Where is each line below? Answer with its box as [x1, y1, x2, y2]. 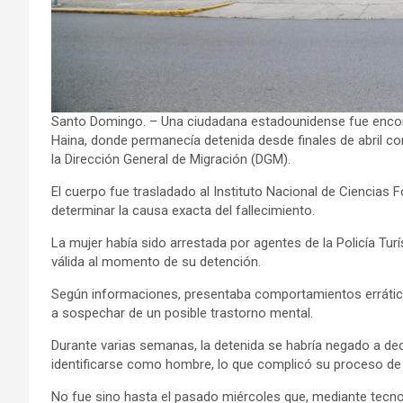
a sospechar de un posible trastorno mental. [51, 304, 313, 321]
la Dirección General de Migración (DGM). [51, 150, 291, 167]
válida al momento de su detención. [51, 253, 261, 270]
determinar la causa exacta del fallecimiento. [51, 201, 315, 219]
